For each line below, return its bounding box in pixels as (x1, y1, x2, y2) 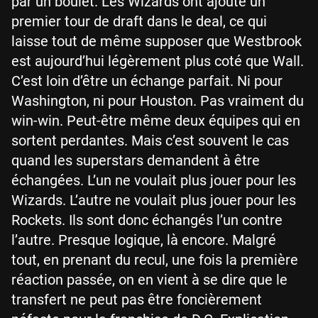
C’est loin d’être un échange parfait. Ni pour (11, 72, 283, 89)
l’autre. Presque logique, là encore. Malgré (11, 231, 276, 248)
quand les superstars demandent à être (11, 152, 260, 169)
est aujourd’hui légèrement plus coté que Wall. (11, 53, 304, 70)
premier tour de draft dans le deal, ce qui (11, 13, 267, 30)
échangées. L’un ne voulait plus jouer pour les (11, 172, 296, 189)
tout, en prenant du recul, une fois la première (11, 251, 298, 268)
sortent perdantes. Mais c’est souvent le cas (11, 132, 289, 149)
